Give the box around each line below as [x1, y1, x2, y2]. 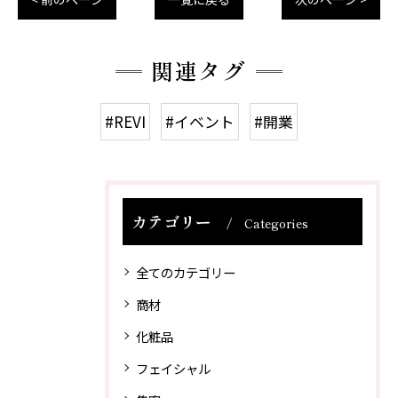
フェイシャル [136, 358, 211, 378]
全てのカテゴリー [136, 262, 235, 282]
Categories [244, 213, 308, 232]
